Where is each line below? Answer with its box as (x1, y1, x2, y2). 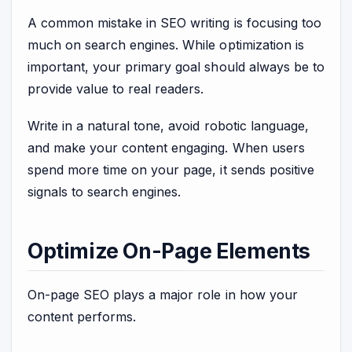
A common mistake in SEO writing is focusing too (27, 15, 321, 31)
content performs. (27, 309, 137, 325)
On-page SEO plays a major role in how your (27, 287, 298, 303)
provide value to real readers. (27, 81, 204, 97)
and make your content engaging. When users (27, 139, 305, 156)
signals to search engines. (27, 183, 181, 200)
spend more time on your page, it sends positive (27, 161, 314, 178)
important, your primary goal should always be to (27, 59, 324, 75)
